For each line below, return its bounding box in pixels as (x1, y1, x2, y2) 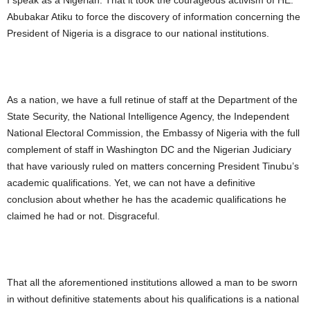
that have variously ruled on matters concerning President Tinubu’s (7, 161, 299, 172)
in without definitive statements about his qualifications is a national (7, 293, 299, 305)
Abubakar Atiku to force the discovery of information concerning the (7, 11, 300, 23)
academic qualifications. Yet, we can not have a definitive (7, 177, 255, 189)
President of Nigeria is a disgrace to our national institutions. (7, 28, 269, 39)
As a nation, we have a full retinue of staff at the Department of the (7, 94, 298, 106)
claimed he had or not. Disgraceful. (7, 210, 160, 222)
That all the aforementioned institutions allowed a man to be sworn (7, 277, 298, 289)
